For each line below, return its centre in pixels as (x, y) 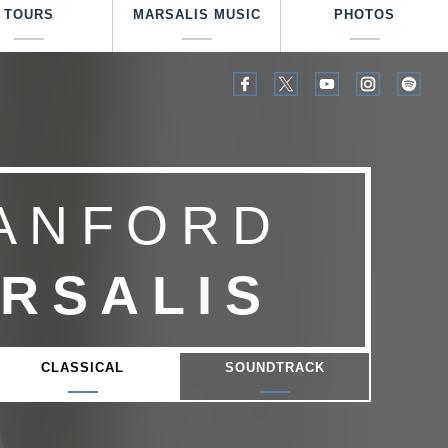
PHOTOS (364, 14)
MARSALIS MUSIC (196, 14)
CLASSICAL (83, 367)
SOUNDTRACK (274, 367)
